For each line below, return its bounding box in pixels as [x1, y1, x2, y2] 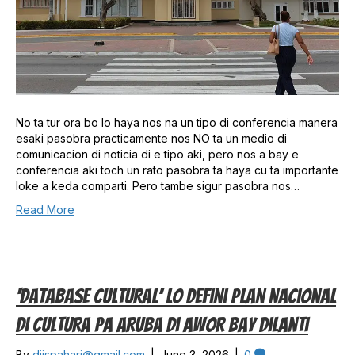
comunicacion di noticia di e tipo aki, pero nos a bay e [16, 147, 299, 161]
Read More [16, 202, 74, 216]
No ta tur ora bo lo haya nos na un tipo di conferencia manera [16, 115, 338, 129]
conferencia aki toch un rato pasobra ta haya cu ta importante [16, 162, 338, 177]
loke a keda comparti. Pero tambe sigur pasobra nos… [16, 178, 300, 193]
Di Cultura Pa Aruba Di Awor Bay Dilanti [16, 313, 308, 336]
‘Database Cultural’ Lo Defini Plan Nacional [16, 284, 336, 307]
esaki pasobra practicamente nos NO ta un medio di [16, 131, 287, 145]
